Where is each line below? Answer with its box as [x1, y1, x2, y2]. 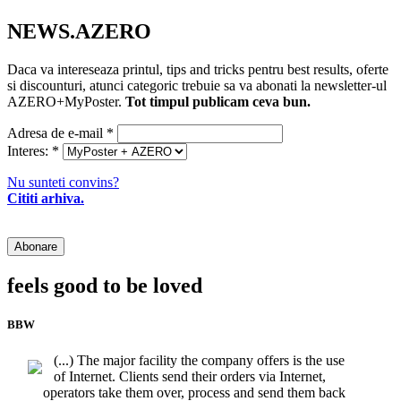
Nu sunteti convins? [7, 175, 119, 191]
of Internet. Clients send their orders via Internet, [54, 368, 326, 384]
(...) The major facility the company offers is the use [54, 352, 345, 368]
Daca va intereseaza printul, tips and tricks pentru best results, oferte [7, 62, 388, 78]
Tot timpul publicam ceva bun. [125, 94, 311, 110]
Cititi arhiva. [7, 191, 84, 207]
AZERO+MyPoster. [7, 94, 125, 110]
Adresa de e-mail [7, 125, 107, 141]
